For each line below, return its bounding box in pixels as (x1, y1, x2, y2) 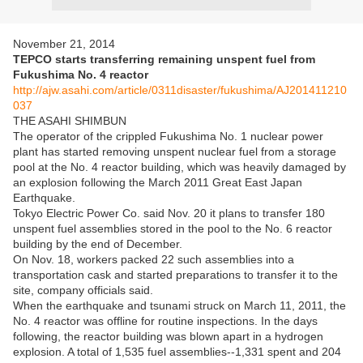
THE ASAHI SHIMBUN (13, 114, 126, 127)
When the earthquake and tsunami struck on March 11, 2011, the (13, 299, 346, 312)
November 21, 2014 (13, 37, 115, 50)
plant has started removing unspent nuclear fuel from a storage (13, 145, 336, 158)
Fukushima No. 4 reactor (13, 68, 148, 81)
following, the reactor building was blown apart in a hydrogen (13, 330, 323, 343)
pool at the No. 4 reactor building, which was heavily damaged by (13, 160, 346, 173)
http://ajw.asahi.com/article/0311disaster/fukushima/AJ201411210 (13, 83, 347, 96)
